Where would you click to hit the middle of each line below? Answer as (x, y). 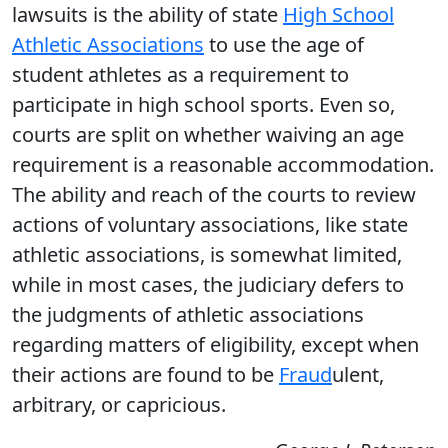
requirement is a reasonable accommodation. (223, 164)
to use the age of (284, 44)
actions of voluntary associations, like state (210, 224)
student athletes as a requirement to (180, 74)
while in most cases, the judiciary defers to (208, 284)
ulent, (358, 374)
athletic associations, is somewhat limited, (207, 254)
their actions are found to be (145, 374)
